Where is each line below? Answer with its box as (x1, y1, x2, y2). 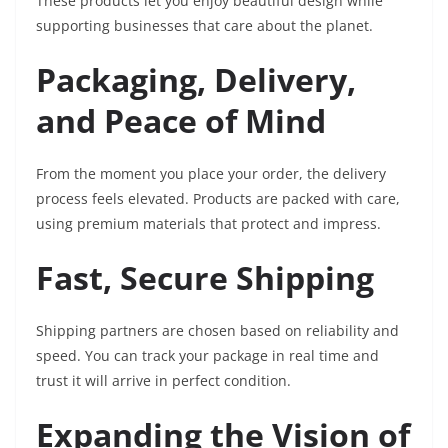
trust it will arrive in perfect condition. (36, 371, 291, 391)
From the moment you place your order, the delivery (36, 164, 386, 184)
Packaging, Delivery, (36, 58, 356, 102)
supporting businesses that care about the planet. (36, 16, 373, 36)
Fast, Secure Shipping (36, 256, 374, 300)
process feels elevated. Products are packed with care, (36, 189, 400, 209)
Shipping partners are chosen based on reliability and (36, 321, 399, 341)
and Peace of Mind (36, 99, 326, 143)
